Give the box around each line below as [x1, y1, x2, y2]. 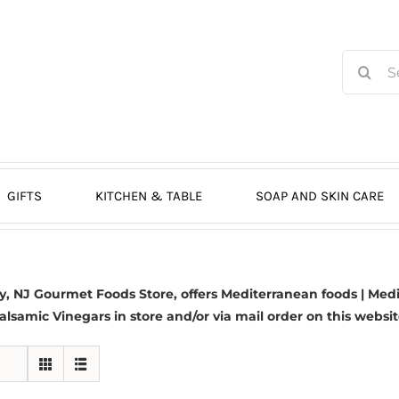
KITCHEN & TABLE [94, 187, 202, 204]
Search [341, 52, 385, 68]
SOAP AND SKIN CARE [255, 187, 384, 204]
